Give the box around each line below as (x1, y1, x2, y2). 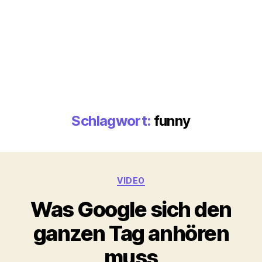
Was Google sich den (30, 196, 232, 223)
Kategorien (130, 171, 182, 184)
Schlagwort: (71, 112, 151, 129)
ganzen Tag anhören (33, 220, 229, 247)
